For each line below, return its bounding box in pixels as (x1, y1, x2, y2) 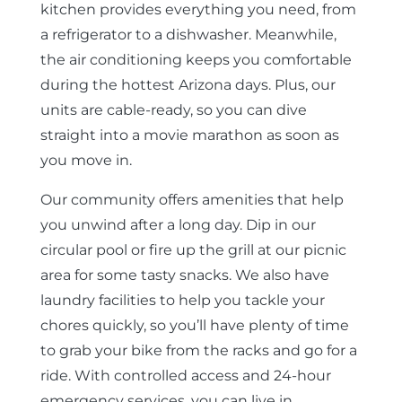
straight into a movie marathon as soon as (39, 126, 339, 144)
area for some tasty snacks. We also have (39, 266, 329, 284)
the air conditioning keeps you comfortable (39, 50, 352, 68)
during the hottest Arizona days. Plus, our (39, 75, 336, 93)
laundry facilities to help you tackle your (39, 291, 325, 309)
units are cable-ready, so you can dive (39, 100, 307, 118)
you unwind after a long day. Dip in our (39, 215, 316, 233)
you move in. (39, 151, 132, 169)
